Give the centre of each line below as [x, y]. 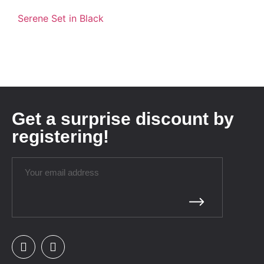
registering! [60, 136]
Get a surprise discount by [123, 118]
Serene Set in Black [61, 19]
